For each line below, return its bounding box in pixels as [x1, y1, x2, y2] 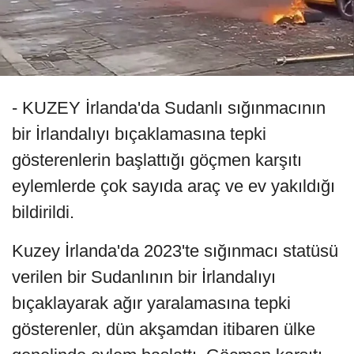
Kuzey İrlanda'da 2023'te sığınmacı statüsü [12, 241, 338, 262]
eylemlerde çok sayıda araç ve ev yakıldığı [12, 176, 335, 197]
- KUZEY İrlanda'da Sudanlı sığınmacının [12, 98, 326, 119]
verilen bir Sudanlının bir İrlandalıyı [12, 267, 276, 288]
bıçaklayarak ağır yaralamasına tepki [12, 293, 291, 314]
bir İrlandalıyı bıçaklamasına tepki [12, 124, 266, 145]
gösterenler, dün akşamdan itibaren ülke [12, 319, 315, 340]
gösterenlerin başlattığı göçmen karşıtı [12, 150, 302, 171]
